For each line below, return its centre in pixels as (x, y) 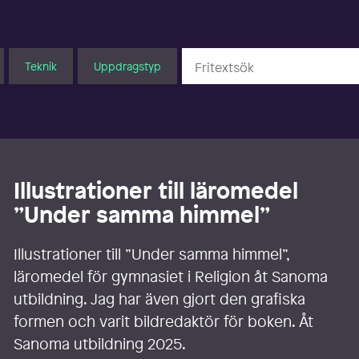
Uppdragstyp (127, 66)
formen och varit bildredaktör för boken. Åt (164, 322)
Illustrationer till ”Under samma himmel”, (152, 254)
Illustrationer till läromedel (156, 191)
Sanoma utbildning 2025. (100, 344)
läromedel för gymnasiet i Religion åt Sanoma (171, 277)
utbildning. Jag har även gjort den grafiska (160, 299)
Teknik (40, 66)
